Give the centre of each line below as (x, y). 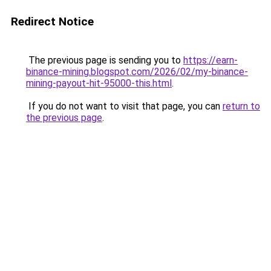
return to (241, 106)
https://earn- (211, 60)
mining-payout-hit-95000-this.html (99, 83)
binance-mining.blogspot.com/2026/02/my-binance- (137, 72)
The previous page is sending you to (105, 60)
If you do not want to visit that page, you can (124, 106)
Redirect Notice (52, 21)
